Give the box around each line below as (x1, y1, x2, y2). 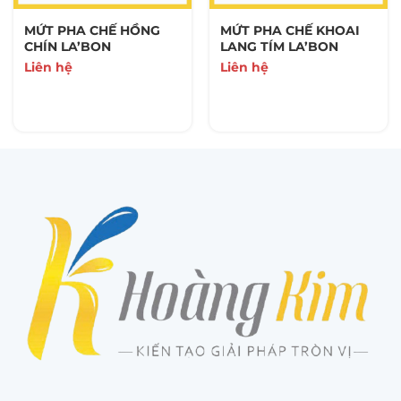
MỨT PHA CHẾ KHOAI (219, 22, 360, 39)
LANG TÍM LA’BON (219, 38, 338, 55)
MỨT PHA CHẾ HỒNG (23, 22, 160, 39)
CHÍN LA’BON (23, 38, 111, 55)
